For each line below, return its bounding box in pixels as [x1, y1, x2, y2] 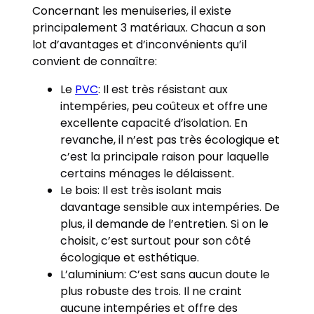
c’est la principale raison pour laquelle [60, 148, 270, 165]
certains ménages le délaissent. [60, 165, 238, 182]
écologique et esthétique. [60, 249, 203, 266]
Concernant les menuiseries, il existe [32, 2, 232, 19]
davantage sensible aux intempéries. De [60, 198, 280, 215]
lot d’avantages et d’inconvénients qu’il [32, 36, 247, 53]
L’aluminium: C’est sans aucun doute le [60, 266, 271, 282]
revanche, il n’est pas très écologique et [60, 131, 280, 148]
